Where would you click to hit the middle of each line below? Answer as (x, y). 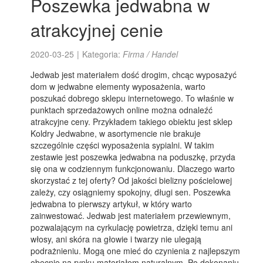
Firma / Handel (151, 54)
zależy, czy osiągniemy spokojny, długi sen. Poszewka (131, 192)
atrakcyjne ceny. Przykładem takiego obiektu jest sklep (132, 122)
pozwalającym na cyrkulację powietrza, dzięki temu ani (132, 227)
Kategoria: (103, 54)
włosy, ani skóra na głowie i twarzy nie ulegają (116, 239)
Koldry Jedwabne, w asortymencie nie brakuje (116, 133)
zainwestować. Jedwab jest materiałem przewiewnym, (131, 215)
